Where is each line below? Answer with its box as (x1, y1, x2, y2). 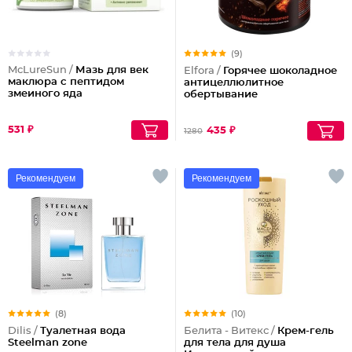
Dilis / (8, 326, 40, 336)
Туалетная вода (40, 326, 126, 336)
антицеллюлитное (184, 78, 284, 88)
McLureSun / (8, 65, 75, 75)
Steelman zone (8, 338, 87, 348)
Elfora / (184, 66, 223, 76)
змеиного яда (8, 89, 82, 99)
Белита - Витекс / (184, 326, 277, 336)
